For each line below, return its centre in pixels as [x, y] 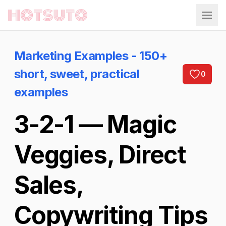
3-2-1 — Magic [95, 124]
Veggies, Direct [100, 155]
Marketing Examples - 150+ [91, 56]
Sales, [49, 185]
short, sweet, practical [77, 74]
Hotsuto [22, 19]
